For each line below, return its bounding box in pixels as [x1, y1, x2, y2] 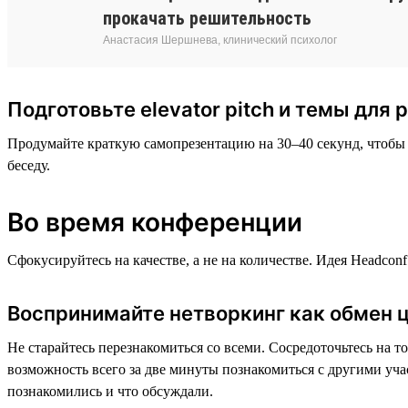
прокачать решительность [103, 6, 311, 29]
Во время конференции [7, 206, 302, 238]
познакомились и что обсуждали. [7, 382, 213, 399]
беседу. [7, 157, 50, 173]
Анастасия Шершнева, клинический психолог [103, 33, 337, 46]
